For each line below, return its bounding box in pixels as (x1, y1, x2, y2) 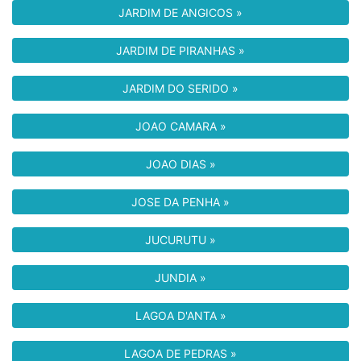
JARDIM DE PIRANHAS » (116, 44, 245, 57)
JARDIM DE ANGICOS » (118, 6, 243, 19)
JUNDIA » (155, 271, 206, 284)
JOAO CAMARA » (135, 119, 226, 133)
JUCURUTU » (145, 233, 216, 247)
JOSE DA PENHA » (131, 195, 230, 209)
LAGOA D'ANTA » (135, 309, 226, 322)
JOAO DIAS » (145, 157, 216, 171)
